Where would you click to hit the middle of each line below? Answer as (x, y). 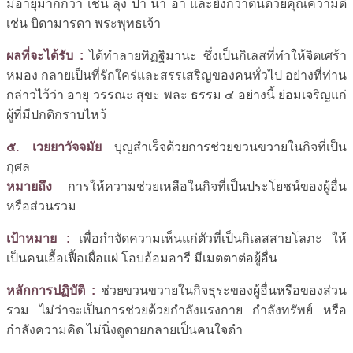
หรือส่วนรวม (41, 206)
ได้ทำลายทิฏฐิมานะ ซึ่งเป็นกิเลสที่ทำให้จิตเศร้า (215, 55)
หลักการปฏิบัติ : (51, 290)
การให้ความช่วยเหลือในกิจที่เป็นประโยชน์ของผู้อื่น (199, 186)
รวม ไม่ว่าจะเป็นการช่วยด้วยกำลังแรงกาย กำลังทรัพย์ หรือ (176, 310)
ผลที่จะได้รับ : (45, 55)
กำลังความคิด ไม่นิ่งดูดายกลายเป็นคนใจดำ (124, 329)
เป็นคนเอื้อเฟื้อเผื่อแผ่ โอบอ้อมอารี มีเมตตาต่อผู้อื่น (142, 258)
